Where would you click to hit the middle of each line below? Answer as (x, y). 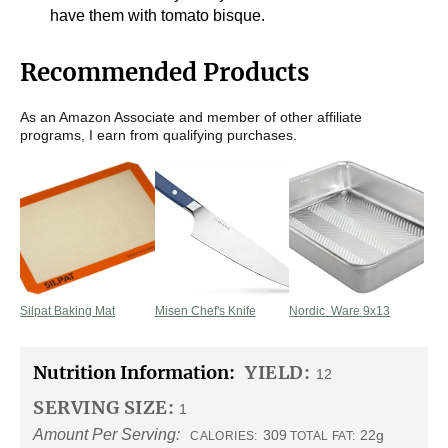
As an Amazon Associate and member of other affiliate (191, 118)
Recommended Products (164, 73)
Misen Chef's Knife (205, 311)
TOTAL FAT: (322, 436)
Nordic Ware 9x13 (340, 311)
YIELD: (278, 373)
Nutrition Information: (134, 373)
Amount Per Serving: (107, 434)
